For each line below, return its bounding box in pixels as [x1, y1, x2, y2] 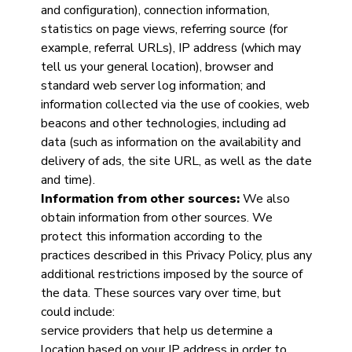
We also [239, 190, 290, 207]
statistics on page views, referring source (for [40, 20, 288, 38]
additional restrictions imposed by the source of [40, 266, 302, 283]
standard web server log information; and [40, 77, 266, 94]
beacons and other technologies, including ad [40, 115, 286, 132]
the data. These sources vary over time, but [40, 284, 281, 302]
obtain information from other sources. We [40, 209, 273, 226]
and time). [40, 171, 98, 189]
